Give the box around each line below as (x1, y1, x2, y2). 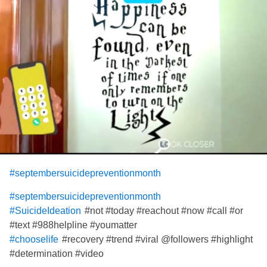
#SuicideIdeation (10, 206, 81, 216)
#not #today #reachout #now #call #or (82, 206, 243, 216)
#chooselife (10, 234, 58, 245)
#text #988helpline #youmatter (10, 220, 137, 230)
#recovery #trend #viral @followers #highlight (60, 234, 253, 244)
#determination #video (10, 249, 104, 259)
